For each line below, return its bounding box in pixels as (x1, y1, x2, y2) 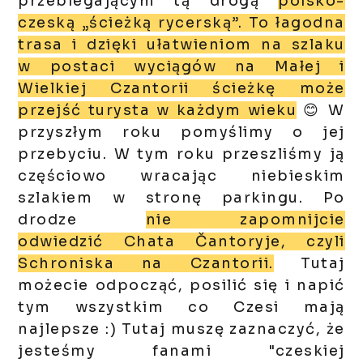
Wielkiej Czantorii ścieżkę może (18, 79, 345, 98)
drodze (18, 211, 146, 229)
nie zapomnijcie (145, 211, 345, 229)
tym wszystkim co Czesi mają (18, 298, 345, 317)
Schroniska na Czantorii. (18, 254, 274, 273)
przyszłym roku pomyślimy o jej (18, 123, 345, 142)
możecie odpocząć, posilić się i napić (18, 276, 345, 295)
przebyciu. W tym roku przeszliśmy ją (18, 145, 345, 164)
